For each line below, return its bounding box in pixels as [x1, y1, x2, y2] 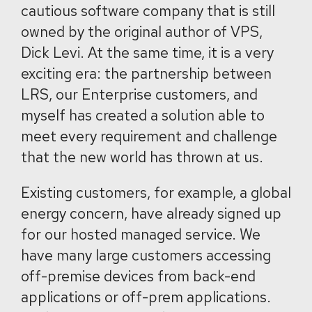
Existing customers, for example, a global [21, 183, 291, 202]
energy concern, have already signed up [21, 204, 281, 223]
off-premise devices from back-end [21, 267, 256, 286]
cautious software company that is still [21, 1, 275, 20]
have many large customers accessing [21, 246, 271, 265]
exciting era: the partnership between [21, 64, 272, 83]
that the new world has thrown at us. [21, 148, 263, 166]
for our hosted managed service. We [21, 225, 260, 244]
